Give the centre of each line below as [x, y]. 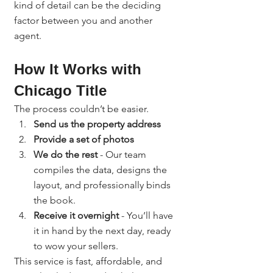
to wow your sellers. [76, 246]
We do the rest [66, 154]
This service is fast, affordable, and [89, 261]
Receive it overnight [76, 215]
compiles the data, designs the [101, 169]
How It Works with [80, 69]
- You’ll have [147, 215]
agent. [28, 35]
